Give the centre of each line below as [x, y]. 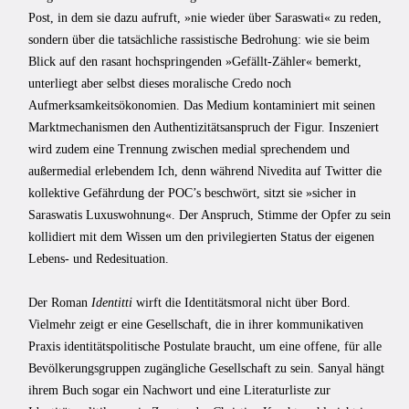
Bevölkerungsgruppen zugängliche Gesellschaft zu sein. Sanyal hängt [206, 368]
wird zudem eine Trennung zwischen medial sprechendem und [189, 149]
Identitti [114, 302]
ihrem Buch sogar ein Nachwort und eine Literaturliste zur [179, 390]
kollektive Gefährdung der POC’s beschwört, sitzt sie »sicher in [192, 193]
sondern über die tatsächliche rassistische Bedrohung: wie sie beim [199, 39]
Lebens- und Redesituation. [99, 258]
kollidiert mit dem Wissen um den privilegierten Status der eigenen [201, 236]
